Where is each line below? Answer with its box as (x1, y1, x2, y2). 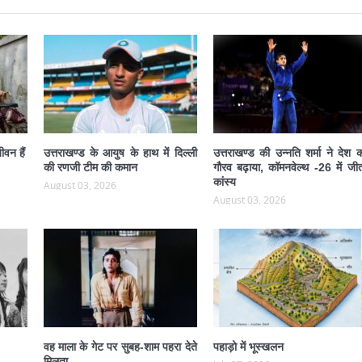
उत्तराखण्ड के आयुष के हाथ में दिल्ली (43, 146, 197, 160)
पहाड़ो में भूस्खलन (213, 340, 284, 354)
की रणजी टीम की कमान (43, 161, 137, 175)
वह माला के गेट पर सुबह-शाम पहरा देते (43, 340, 197, 354)
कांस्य (213, 175, 236, 189)
